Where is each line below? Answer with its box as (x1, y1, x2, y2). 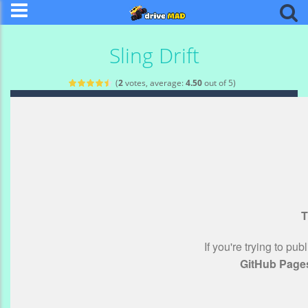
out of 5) (202, 77, 236, 89)
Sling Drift (109, 41, 199, 69)
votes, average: (123, 77, 186, 89)
